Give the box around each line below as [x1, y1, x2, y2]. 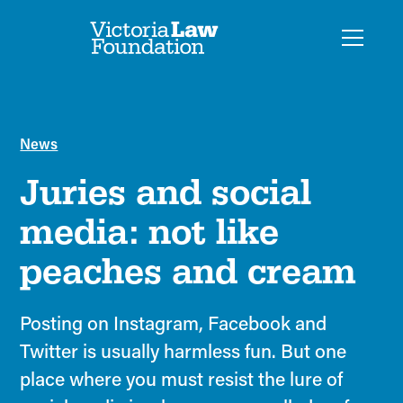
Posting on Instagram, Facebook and [20, 310, 327, 336]
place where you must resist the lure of [20, 366, 344, 391]
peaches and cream [20, 250, 357, 292]
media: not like [20, 210, 280, 253]
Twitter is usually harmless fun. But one [20, 338, 347, 363]
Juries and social [20, 171, 312, 213]
